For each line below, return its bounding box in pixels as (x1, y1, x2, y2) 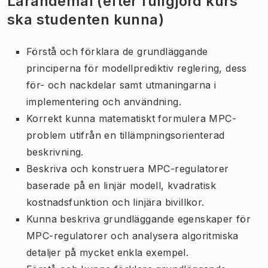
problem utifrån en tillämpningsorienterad (26, 129, 225, 141)
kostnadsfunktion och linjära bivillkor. (26, 196, 205, 208)
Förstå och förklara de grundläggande (26, 45, 208, 57)
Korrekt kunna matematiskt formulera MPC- (26, 112, 236, 124)
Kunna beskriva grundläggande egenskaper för (26, 212, 251, 225)
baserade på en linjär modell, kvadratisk (26, 179, 216, 191)
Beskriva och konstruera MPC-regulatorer (26, 162, 229, 175)
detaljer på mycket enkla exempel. (26, 246, 189, 258)
